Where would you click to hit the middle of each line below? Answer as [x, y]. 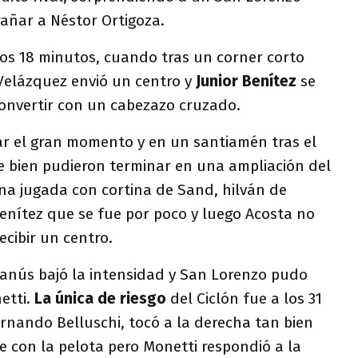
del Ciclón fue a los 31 [244, 298]
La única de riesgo [100, 298]
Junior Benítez [246, 81]
